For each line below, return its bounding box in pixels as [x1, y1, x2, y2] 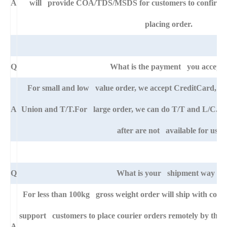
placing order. [144, 20, 193, 29]
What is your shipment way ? [116, 169, 221, 178]
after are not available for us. [117, 126, 220, 135]
